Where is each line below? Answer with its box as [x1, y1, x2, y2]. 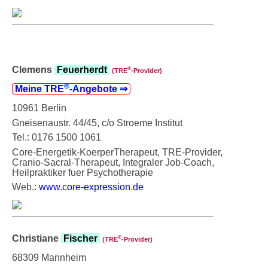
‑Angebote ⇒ [69, 83, 130, 94]
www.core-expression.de [39, 181, 144, 192]
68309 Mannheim [12, 252, 86, 263]
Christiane [12, 233, 61, 243]
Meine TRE [13, 83, 64, 94]
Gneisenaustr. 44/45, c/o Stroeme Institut [12, 117, 182, 128]
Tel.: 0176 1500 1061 [12, 132, 101, 142]
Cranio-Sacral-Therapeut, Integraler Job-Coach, [12, 157, 214, 167]
